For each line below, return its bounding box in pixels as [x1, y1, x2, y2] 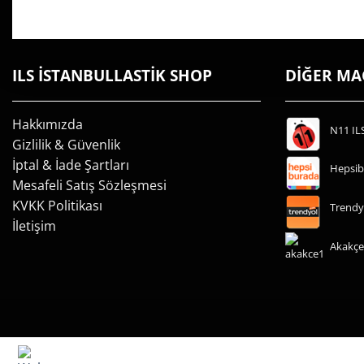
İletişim [12, 216, 56, 235]
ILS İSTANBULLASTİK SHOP [12, 64, 212, 86]
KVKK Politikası [12, 196, 102, 214]
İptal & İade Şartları [12, 155, 129, 174]
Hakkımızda [12, 115, 83, 133]
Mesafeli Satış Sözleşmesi [12, 175, 167, 194]
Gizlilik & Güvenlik [12, 135, 120, 154]
